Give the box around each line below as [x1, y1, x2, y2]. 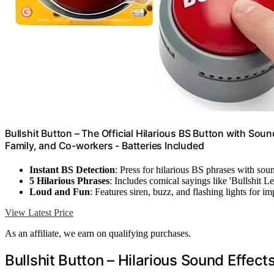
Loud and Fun [29, 186, 90, 197]
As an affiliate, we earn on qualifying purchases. [5, 228, 191, 239]
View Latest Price [5, 207, 73, 218]
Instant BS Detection [29, 164, 115, 175]
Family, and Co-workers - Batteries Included [5, 139, 204, 152]
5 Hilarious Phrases [29, 175, 109, 186]
